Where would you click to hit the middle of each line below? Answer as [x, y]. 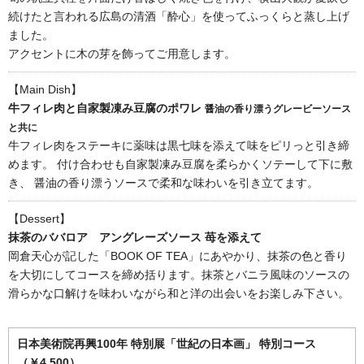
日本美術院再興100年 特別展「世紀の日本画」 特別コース [167, 343]
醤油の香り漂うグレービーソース [278, 108]
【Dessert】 [39, 218]
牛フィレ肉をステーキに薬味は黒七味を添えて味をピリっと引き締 [179, 145]
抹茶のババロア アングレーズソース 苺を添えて [135, 237]
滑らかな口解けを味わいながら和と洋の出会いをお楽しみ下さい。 [179, 293]
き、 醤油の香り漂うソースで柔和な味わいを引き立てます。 [163, 182]
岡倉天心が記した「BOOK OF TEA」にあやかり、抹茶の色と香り [178, 256]
